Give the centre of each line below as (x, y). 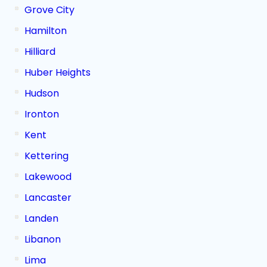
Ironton (42, 114)
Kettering (46, 156)
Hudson (42, 93)
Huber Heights (58, 72)
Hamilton (46, 31)
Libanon (43, 239)
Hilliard (40, 52)
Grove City (49, 10)
